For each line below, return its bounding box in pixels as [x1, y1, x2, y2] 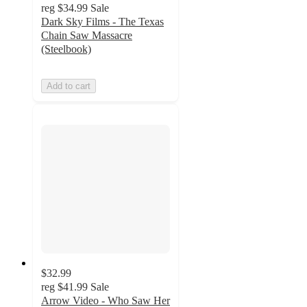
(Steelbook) [41, 42, 91, 55]
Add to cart [47, 80, 90, 91]
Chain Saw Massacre [41, 29, 132, 41]
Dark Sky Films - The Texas [41, 15, 164, 27]
